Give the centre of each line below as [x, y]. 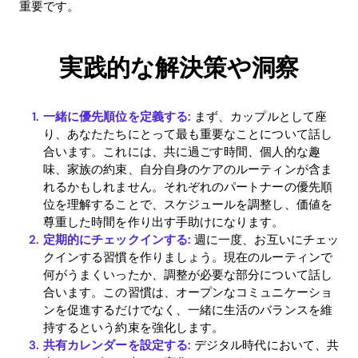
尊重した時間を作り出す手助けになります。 [164, 222]
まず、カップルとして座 [259, 116]
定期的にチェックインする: [117, 239]
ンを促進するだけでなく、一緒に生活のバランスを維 [188, 310]
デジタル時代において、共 [265, 345]
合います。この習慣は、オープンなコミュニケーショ [188, 292]
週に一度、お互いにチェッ [265, 239]
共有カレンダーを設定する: [117, 345]
